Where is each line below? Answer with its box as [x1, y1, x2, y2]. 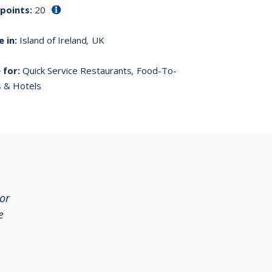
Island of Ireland [19, 33, 87, 46]
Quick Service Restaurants [22, 64, 132, 76]
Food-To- [134, 64, 177, 76]
